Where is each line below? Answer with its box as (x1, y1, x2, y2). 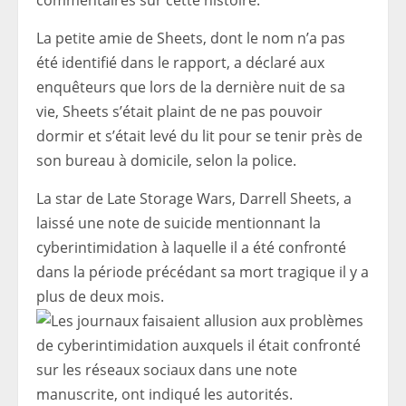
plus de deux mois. (36, 286, 164, 306)
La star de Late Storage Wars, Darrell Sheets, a (36, 188, 352, 208)
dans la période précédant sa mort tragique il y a (36, 262, 369, 282)
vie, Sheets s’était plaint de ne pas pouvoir (36, 101, 323, 121)
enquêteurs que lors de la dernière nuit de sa (36, 77, 345, 97)
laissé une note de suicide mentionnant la (36, 213, 321, 233)
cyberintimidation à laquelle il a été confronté (36, 237, 346, 257)
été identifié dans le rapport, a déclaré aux (36, 53, 324, 72)
